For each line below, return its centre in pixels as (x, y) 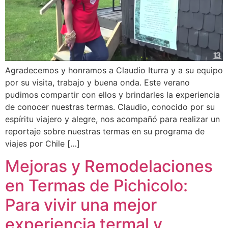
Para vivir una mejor (81, 205)
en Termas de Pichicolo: (96, 186)
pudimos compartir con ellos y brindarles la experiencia (112, 94)
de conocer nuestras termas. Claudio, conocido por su (110, 107)
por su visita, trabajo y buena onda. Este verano (97, 82)
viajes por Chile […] (42, 143)
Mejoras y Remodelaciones (109, 166)
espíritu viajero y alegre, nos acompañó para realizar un (112, 119)
